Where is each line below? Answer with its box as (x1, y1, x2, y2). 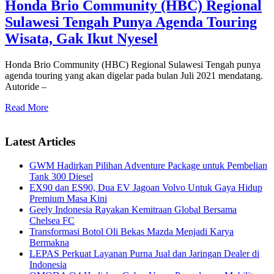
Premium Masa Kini (29, 193, 107, 204)
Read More (5, 102, 48, 113)
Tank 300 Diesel (29, 171, 93, 182)
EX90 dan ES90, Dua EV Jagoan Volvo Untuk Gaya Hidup (29, 182, 262, 193)
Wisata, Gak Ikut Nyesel (5, 30, 158, 46)
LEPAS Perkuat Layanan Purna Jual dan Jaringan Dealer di (29, 248, 259, 259)
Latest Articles (5, 135, 75, 149)
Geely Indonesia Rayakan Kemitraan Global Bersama (29, 204, 237, 215)
